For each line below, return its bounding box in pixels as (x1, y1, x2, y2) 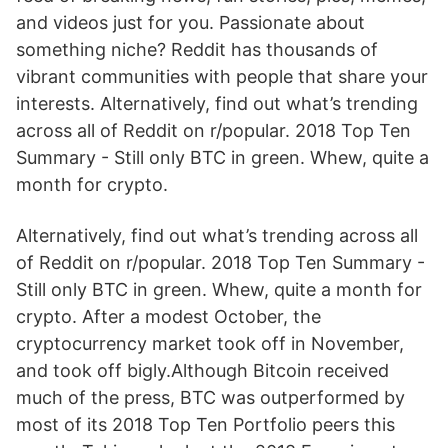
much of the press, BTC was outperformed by (16, 387, 405, 408)
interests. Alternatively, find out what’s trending (16, 93, 418, 114)
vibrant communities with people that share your (16, 66, 428, 87)
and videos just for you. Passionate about (16, 12, 365, 33)
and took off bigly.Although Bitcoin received (16, 360, 389, 381)
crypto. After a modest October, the (16, 306, 321, 327)
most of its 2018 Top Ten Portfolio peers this (16, 414, 395, 435)
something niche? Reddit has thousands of (16, 39, 378, 60)
